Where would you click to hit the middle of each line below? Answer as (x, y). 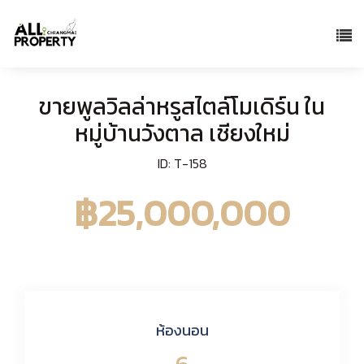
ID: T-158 (182, 164)
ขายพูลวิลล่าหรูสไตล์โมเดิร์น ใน (182, 107)
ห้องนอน (182, 330)
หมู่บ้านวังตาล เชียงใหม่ (182, 134)
